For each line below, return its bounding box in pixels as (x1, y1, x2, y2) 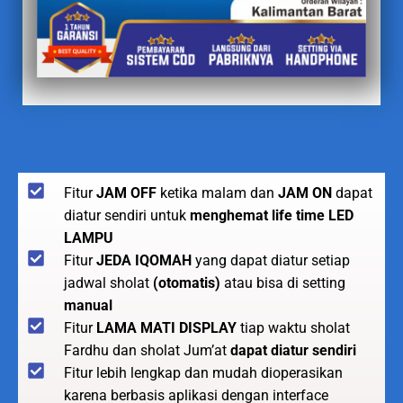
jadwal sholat (64, 273, 153, 291)
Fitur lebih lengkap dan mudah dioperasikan (64, 363, 343, 381)
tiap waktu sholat (237, 318, 350, 336)
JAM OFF (96, 184, 160, 201)
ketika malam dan (160, 184, 278, 201)
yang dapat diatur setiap (192, 251, 350, 269)
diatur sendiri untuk (64, 206, 190, 224)
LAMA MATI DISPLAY (96, 318, 237, 336)
